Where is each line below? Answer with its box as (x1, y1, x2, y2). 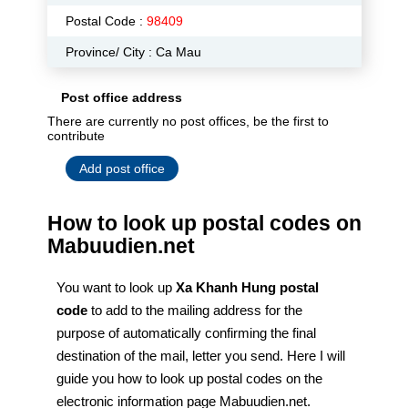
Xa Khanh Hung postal (175, 280, 319, 295)
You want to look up (56, 280, 176, 295)
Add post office (78, 161, 165, 176)
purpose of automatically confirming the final (56, 325, 316, 341)
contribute (46, 128, 105, 143)
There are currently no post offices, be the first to (46, 114, 329, 128)
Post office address (60, 90, 182, 105)
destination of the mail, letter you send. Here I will (56, 348, 345, 363)
